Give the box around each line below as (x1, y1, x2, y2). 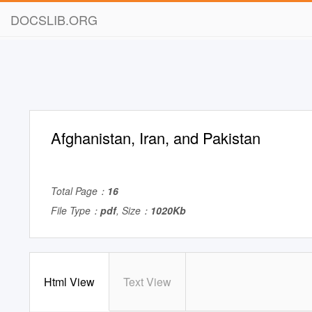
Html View (44, 274, 95, 290)
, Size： (116, 203, 150, 217)
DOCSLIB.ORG (10, 10, 97, 29)
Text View (123, 274, 171, 290)
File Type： (51, 203, 100, 217)
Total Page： (51, 184, 107, 198)
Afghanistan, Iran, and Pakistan (51, 127, 260, 148)
